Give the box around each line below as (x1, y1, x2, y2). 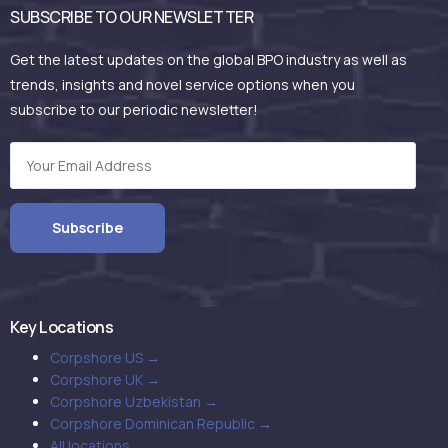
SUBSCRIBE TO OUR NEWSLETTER (10, 5, 254, 28)
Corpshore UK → (50, 369, 160, 389)
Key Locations (10, 315, 114, 338)
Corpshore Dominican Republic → (50, 413, 272, 433)
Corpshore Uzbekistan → (50, 391, 218, 411)
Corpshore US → (50, 347, 160, 367)
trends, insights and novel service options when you (10, 74, 355, 94)
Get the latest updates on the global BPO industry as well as (10, 49, 407, 69)
